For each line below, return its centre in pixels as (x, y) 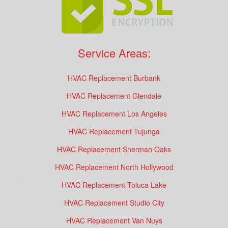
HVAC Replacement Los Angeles (114, 114)
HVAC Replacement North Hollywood (114, 167)
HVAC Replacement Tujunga (114, 132)
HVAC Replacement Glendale (114, 96)
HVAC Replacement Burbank (114, 78)
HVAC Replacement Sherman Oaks (114, 149)
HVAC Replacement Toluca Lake (114, 185)
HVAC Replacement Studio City (114, 203)
